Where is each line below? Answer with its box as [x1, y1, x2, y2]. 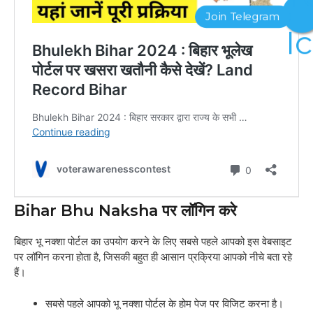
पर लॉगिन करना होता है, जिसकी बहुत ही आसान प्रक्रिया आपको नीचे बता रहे [14, 250, 292, 264]
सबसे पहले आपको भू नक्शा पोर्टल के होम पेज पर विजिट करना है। [45, 296, 284, 310]
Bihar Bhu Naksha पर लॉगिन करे [14, 201, 237, 221]
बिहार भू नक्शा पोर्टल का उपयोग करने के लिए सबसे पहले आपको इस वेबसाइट [14, 235, 292, 249]
